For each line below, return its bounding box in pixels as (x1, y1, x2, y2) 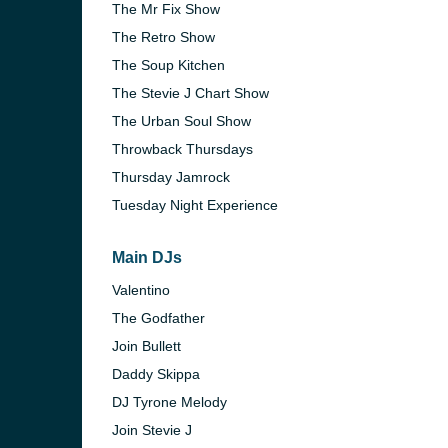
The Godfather (112, 310, 205, 326)
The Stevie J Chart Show (112, 85, 269, 101)
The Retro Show (112, 29, 215, 45)
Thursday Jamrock (112, 169, 230, 185)
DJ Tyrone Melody (112, 394, 227, 410)
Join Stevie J (112, 422, 192, 438)
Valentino (112, 282, 170, 298)
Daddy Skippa (112, 366, 200, 382)
